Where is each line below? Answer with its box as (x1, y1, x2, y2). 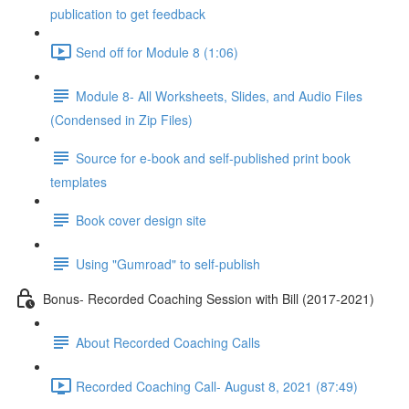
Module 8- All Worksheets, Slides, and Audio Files (76, 86, 362, 105)
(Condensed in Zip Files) (50, 110, 193, 129)
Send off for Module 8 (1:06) (76, 42, 238, 61)
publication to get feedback (50, 5, 205, 23)
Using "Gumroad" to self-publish (76, 254, 260, 273)
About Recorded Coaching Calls (76, 332, 260, 351)
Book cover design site (76, 210, 206, 229)
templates (50, 173, 107, 191)
